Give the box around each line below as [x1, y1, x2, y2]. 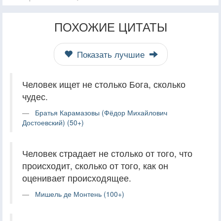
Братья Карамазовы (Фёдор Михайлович [35, 107, 167, 117]
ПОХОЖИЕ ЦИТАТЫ [54, 17, 167, 35]
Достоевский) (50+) [22, 117, 84, 127]
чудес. [22, 90, 48, 103]
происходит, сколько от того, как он [22, 159, 168, 172]
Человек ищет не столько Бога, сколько [22, 77, 185, 90]
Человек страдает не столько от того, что [22, 147, 192, 159]
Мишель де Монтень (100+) [35, 188, 124, 199]
